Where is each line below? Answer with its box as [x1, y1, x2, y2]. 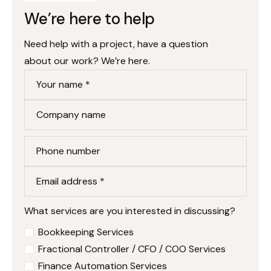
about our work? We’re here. [24, 54, 150, 68]
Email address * [36, 175, 105, 188]
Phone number [36, 145, 100, 158]
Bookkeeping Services [38, 226, 134, 239]
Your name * [36, 78, 90, 91]
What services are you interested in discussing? [24, 204, 235, 218]
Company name [36, 108, 106, 122]
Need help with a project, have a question [24, 38, 208, 51]
